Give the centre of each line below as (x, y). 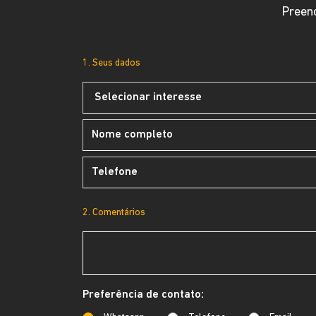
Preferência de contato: (143, 295)
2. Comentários (114, 213)
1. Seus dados (111, 63)
